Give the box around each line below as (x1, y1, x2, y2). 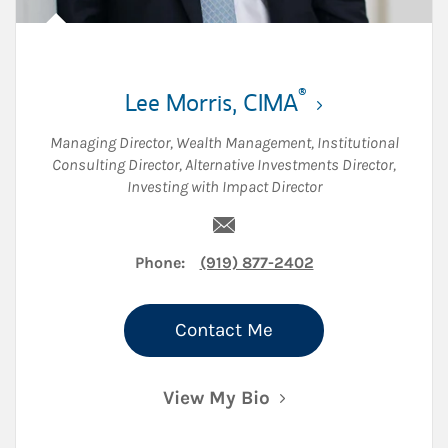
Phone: (134, 253, 185, 272)
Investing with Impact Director (126, 177, 322, 196)
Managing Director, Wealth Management (49, 133, 311, 152)
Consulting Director (52, 155, 179, 174)
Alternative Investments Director (185, 155, 393, 174)
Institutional (316, 133, 399, 152)
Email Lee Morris (235, 202, 356, 221)
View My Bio (162, 387, 270, 409)
